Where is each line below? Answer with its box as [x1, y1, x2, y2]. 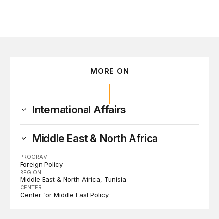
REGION [20, 169, 42, 176]
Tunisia [104, 175, 127, 184]
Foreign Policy [20, 160, 63, 169]
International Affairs [32, 104, 126, 116]
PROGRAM [20, 153, 48, 161]
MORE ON [90, 66, 129, 76]
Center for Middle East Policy [20, 191, 109, 199]
